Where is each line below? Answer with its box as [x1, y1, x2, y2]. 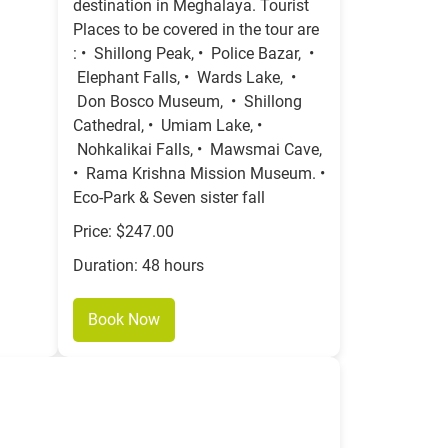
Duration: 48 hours [73, 256, 204, 276]
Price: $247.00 [73, 222, 174, 242]
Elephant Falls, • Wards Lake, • [73, 68, 296, 88]
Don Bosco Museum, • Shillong [73, 92, 302, 112]
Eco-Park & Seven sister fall [73, 188, 265, 208]
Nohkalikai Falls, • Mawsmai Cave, [73, 140, 322, 160]
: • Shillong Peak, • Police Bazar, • [73, 44, 314, 64]
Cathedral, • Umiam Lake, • [73, 116, 262, 136]
